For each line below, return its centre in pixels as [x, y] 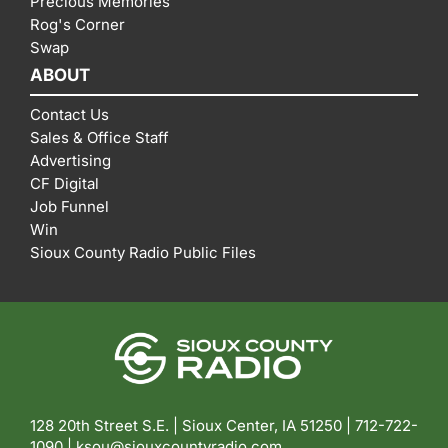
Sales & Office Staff [99, 138]
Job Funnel [69, 207]
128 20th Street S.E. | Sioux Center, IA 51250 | [192, 426]
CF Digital [64, 184]
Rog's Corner [77, 25]
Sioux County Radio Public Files [143, 253]
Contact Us [69, 115]
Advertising [70, 161]
